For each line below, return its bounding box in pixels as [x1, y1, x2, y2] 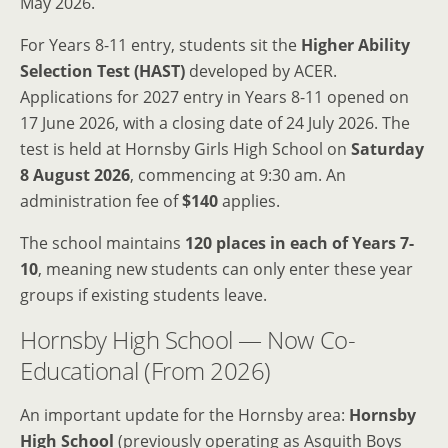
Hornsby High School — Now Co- [20, 323, 356, 357]
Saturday [351, 138, 424, 161]
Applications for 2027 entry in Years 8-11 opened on [20, 86, 409, 109]
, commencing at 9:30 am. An [130, 164, 346, 187]
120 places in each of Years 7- [185, 232, 414, 255]
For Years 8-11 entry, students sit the [20, 34, 301, 57]
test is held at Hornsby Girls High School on [20, 138, 351, 161]
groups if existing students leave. [20, 284, 267, 307]
